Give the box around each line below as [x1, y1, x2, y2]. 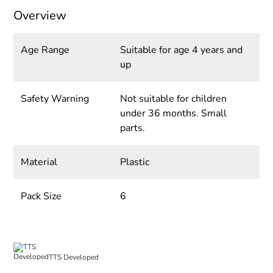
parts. [119, 121, 145, 135]
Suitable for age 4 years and [119, 43, 243, 57]
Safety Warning [21, 92, 90, 106]
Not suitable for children [119, 92, 227, 106]
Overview [13, 7, 67, 24]
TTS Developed [49, 252, 99, 262]
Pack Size [21, 190, 62, 204]
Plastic [119, 155, 149, 169]
